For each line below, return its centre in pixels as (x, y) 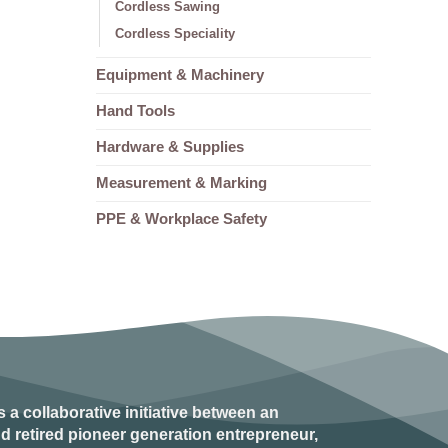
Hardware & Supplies (170, 146)
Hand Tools (135, 110)
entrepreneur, (265, 434)
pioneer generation (140, 434)
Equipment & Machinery (180, 74)
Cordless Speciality (175, 33)
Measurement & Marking (181, 182)
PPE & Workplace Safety (181, 218)
